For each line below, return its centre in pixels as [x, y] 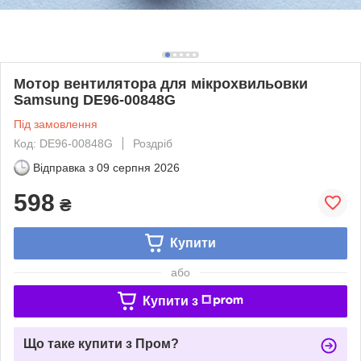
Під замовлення [56, 124]
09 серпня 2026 [138, 167]
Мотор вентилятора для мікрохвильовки [161, 83]
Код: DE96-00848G [63, 143]
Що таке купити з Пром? [101, 343]
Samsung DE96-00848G [95, 100]
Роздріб [153, 143]
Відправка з [63, 167]
